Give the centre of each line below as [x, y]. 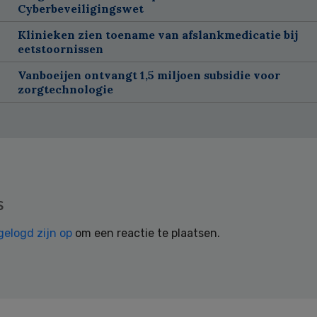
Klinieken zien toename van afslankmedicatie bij [157, 34]
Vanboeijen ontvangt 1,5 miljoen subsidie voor [149, 75]
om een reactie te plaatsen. [146, 233]
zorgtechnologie [65, 89]
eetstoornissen [60, 48]
